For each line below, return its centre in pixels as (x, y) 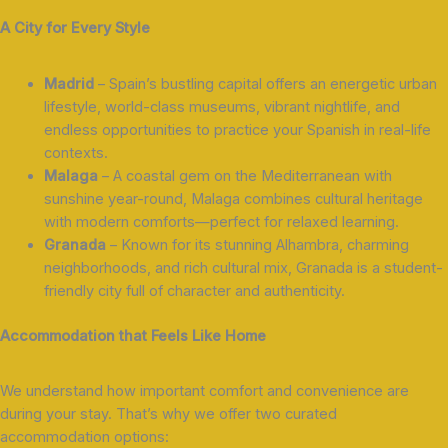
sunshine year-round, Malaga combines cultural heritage (233, 198)
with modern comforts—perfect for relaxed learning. (221, 221)
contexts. (75, 152)
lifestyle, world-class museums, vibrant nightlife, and (221, 106)
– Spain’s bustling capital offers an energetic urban (265, 83)
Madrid (68, 83)
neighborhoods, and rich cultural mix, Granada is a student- (243, 267)
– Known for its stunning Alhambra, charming (257, 244)
